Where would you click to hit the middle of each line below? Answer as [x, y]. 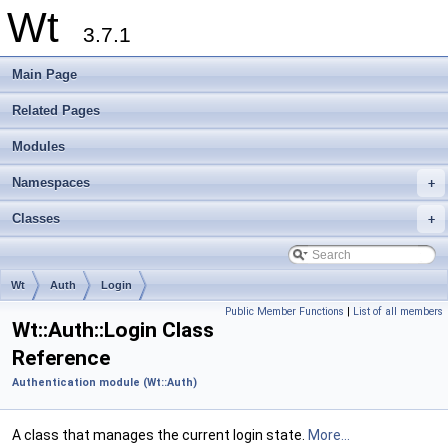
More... [329, 435]
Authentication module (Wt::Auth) [104, 382]
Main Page [44, 74]
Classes [36, 218]
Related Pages [56, 110]
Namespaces [51, 182]
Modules [38, 146]
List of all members [398, 311]
